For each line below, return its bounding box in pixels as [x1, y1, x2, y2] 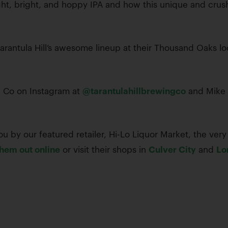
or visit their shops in [60, 146, 149, 154]
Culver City [149, 146, 196, 154]
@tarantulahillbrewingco [82, 87, 186, 96]
